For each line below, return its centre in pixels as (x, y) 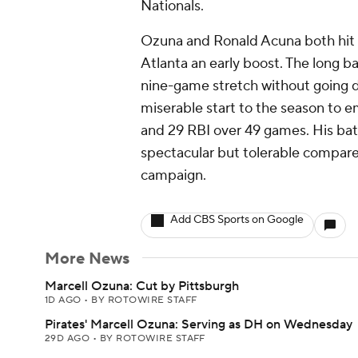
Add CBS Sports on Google (237, 220)
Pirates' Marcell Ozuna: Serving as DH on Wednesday (199, 324)
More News (87, 259)
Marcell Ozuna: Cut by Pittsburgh (142, 286)
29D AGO (69, 338)
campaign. (173, 175)
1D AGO (65, 300)
